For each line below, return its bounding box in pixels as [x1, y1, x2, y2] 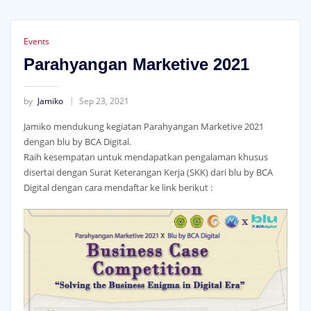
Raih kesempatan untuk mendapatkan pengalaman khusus [23, 150, 268, 163]
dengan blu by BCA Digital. [23, 135, 131, 148]
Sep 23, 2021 [78, 95, 129, 108]
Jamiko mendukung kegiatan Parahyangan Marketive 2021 [23, 119, 264, 133]
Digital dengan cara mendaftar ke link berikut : [23, 180, 212, 194]
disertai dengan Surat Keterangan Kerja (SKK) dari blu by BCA [23, 165, 273, 178]
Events [23, 35, 49, 48]
